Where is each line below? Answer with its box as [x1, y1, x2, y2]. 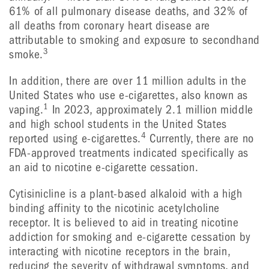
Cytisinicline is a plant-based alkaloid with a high [9, 187, 243, 201]
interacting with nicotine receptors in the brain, [9, 244, 231, 258]
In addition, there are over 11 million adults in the [9, 74, 247, 88]
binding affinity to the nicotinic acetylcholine [9, 201, 220, 215]
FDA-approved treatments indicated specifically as [9, 146, 249, 160]
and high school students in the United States [9, 117, 227, 131]
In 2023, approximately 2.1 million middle [49, 103, 254, 116]
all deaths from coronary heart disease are [9, 19, 210, 32]
